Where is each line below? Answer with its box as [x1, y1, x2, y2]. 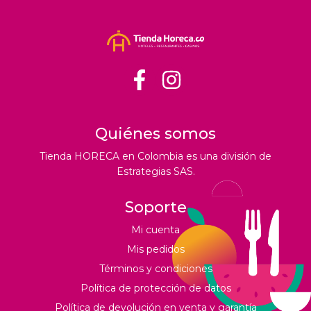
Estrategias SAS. [116, 165, 195, 178]
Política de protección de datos [80, 282, 231, 295]
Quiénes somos [95, 124, 216, 144]
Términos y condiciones [99, 262, 212, 276]
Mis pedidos [126, 243, 185, 256]
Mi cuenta [131, 224, 180, 237]
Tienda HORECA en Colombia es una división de [40, 150, 271, 163]
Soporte [124, 198, 187, 217]
